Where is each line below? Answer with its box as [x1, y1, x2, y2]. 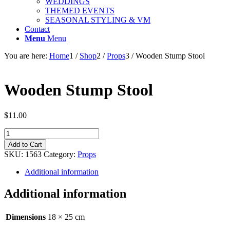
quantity [4, 155, 30, 164]
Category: [44, 149, 78, 159]
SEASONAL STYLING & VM [45, 15, 150, 24]
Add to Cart [8, 140, 42, 148]
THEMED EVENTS [45, 6, 114, 15]
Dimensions [6, 212, 46, 221]
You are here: [4, 51, 47, 60]
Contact [25, 25, 50, 33]
